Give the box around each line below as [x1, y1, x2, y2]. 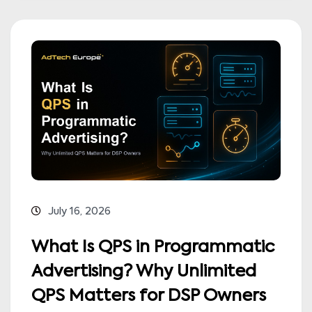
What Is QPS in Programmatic [31, 239, 274, 256]
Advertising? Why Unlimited [31, 263, 256, 281]
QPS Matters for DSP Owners [31, 288, 266, 305]
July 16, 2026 [48, 206, 111, 217]
